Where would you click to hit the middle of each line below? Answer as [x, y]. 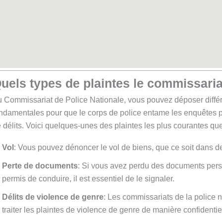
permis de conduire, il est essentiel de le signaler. [88, 179]
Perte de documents [40, 166]
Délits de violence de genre [53, 197]
